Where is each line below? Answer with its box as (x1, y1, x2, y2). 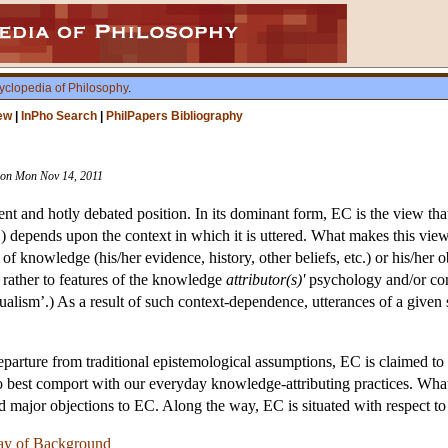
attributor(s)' (226, 271, 305, 289)
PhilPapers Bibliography (106, 109, 243, 123)
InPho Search (21, 109, 97, 123)
